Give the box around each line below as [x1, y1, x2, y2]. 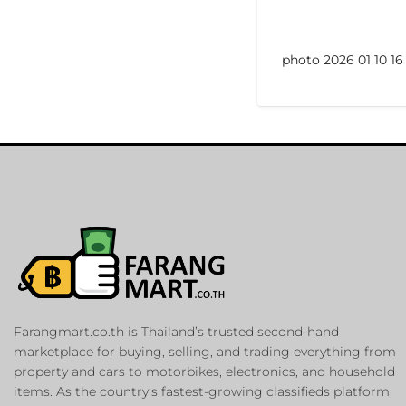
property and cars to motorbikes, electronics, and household [14, 363, 395, 381]
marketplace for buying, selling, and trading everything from [14, 343, 396, 361]
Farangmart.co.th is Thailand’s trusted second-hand [14, 324, 339, 341]
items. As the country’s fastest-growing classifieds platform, [14, 383, 392, 401]
